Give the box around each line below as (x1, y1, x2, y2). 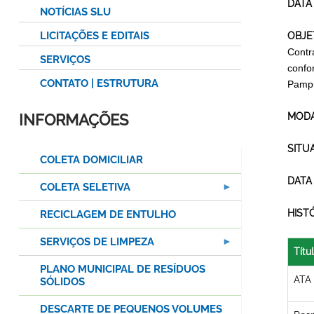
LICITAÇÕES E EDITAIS (40, 29, 149, 43)
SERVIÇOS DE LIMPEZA (40, 235, 154, 249)
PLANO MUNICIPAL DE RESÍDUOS (40, 263, 205, 276)
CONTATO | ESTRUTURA (40, 77, 158, 90)
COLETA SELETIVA (40, 181, 130, 194)
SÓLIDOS (40, 275, 85, 289)
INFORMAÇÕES (19, 111, 128, 130)
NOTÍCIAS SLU (40, 6, 111, 19)
